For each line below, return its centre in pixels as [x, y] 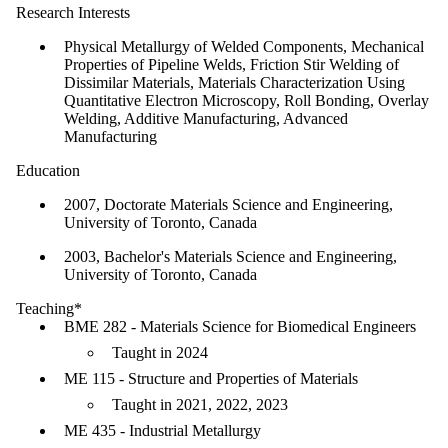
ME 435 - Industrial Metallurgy [162, 430]
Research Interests [73, 12]
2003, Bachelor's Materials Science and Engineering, [230, 256]
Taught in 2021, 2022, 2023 [200, 404]
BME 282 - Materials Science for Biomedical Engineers [240, 326]
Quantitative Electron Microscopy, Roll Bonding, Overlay [246, 100]
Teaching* [49, 308]
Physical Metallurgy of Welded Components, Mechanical [244, 46]
